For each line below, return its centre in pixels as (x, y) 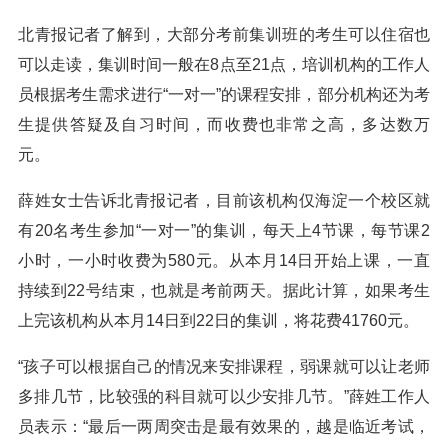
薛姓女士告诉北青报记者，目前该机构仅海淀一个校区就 (224, 200)
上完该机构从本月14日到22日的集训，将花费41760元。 (218, 320)
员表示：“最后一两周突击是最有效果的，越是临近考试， (224, 426)
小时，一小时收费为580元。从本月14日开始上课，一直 (224, 260)
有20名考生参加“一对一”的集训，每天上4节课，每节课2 (224, 230)
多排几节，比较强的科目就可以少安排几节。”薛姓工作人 (224, 396)
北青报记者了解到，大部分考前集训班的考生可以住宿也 (224, 34)
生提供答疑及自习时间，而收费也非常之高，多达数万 (224, 124)
